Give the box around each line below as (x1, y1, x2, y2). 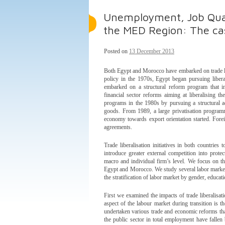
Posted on (104, 48, 129, 55)
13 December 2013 (129, 48, 174, 55)
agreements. (104, 124, 132, 131)
